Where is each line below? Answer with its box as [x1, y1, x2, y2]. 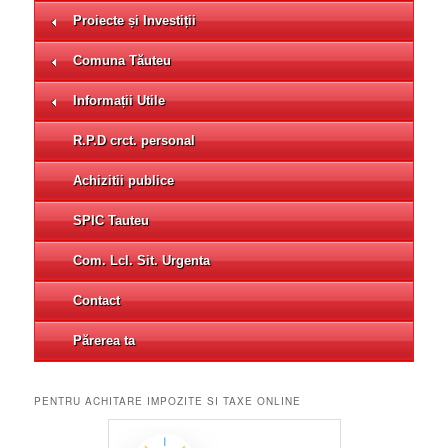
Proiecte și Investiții [73, 12, 197, 28]
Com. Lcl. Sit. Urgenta [73, 252, 211, 268]
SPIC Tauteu [73, 212, 150, 228]
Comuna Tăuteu [73, 52, 172, 68]
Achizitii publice [73, 172, 175, 188]
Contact [73, 292, 121, 308]
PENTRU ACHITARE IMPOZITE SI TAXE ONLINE [34, 394, 302, 409]
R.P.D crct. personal [73, 132, 196, 148]
